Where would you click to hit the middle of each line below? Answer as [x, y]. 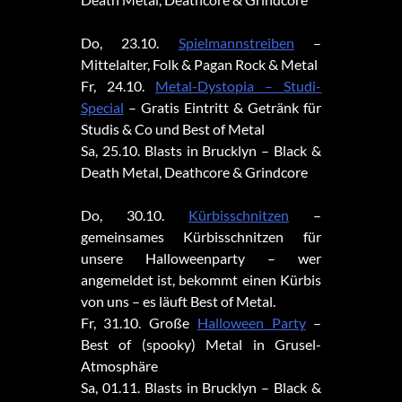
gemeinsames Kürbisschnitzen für [201, 237]
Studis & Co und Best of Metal [172, 129]
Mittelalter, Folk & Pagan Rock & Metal [199, 65]
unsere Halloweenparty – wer [201, 258]
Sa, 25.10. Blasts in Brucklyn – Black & [201, 151]
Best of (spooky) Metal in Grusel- [201, 345]
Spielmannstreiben [236, 43]
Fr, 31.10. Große [139, 323]
